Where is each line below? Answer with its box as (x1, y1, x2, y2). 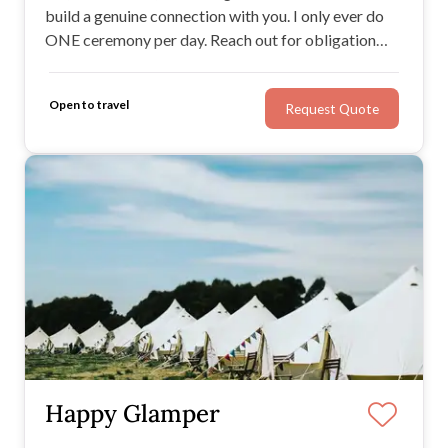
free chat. (45, 54, 109, 74)
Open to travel (49, 96, 129, 112)
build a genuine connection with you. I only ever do (45, 6, 384, 26)
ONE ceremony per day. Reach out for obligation (45, 30, 376, 50)
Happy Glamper (45, 398, 220, 430)
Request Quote (285, 100, 379, 117)
